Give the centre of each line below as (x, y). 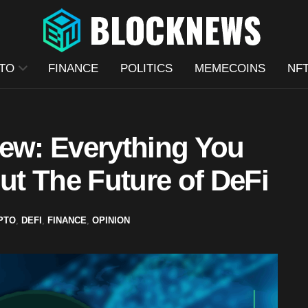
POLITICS (146, 68)
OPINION (111, 220)
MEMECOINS (230, 68)
